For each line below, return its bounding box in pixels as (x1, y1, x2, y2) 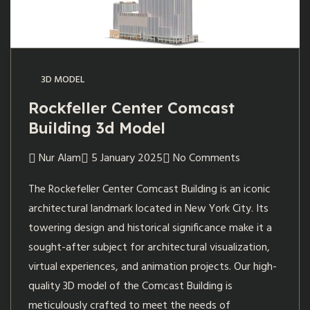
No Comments (173, 149, 240, 168)
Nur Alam (39, 149, 81, 168)
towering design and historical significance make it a (28, 219, 272, 238)
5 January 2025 (91, 149, 163, 168)
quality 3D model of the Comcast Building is (28, 277, 232, 296)
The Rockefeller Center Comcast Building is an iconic (28, 181, 271, 199)
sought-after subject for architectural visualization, (28, 239, 270, 257)
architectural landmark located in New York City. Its (28, 200, 268, 219)
